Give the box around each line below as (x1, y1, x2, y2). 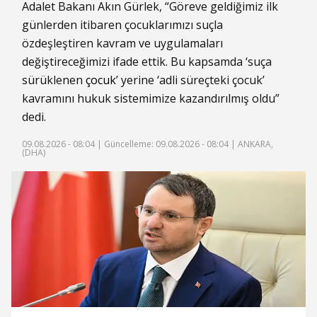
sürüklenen (22, 72, 86, 88)
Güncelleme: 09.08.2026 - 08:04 (104, 138, 229, 150)
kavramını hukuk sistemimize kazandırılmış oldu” (22, 91, 279, 106)
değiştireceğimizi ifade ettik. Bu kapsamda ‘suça (22, 54, 272, 69)
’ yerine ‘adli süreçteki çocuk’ (116, 72, 265, 88)
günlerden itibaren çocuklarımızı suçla (22, 17, 223, 33)
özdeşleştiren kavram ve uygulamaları (22, 35, 223, 51)
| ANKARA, (229, 138, 273, 150)
